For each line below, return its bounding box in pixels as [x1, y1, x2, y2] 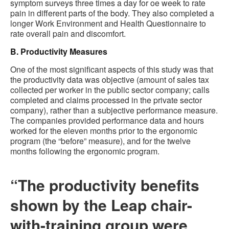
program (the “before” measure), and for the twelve [10, 135, 191, 147]
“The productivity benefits [10, 174, 199, 196]
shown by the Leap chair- [10, 194, 192, 216]
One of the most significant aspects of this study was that [10, 63, 213, 76]
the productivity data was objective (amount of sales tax [10, 74, 209, 86]
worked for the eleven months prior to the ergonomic [10, 125, 197, 137]
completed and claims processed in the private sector [10, 94, 202, 106]
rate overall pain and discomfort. [10, 28, 126, 40]
